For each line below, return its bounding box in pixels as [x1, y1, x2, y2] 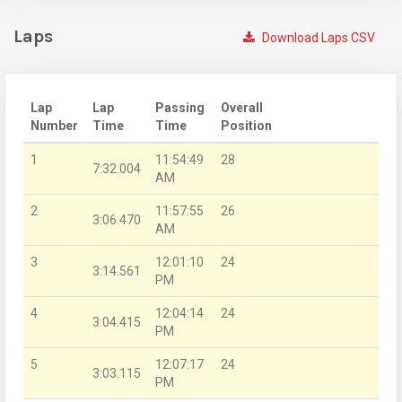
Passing [155, 100, 205, 115]
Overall [221, 100, 263, 115]
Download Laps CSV [259, 30, 375, 45]
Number [31, 118, 78, 133]
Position [221, 118, 272, 133]
